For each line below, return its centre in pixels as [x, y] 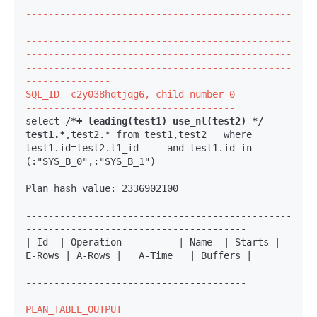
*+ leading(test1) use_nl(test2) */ [167, 121]
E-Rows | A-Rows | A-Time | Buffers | [139, 256]
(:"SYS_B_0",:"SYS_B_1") [91, 162]
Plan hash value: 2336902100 [102, 189]
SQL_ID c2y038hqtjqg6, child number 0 [130, 94]
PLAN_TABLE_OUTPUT [74, 310]
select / [48, 121]
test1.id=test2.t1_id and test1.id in [139, 148]
